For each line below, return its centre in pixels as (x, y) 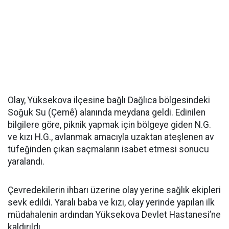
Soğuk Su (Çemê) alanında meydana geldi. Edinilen (107, 113)
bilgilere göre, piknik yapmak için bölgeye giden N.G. (109, 125)
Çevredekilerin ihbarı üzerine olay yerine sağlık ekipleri (114, 190)
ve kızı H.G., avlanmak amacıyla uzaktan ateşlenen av (111, 137)
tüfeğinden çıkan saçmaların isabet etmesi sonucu (108, 150)
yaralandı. (26, 162)
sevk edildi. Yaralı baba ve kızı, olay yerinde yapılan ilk (111, 203)
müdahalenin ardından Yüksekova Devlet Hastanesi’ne (114, 215)
